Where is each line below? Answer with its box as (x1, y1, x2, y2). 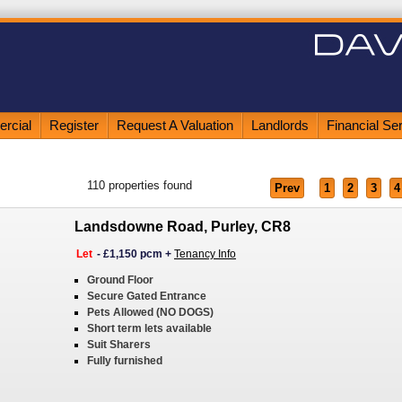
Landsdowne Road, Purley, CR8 (74, 219, 291, 234)
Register (49, 118, 99, 133)
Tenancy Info (174, 248, 236, 260)
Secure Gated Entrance (87, 290, 206, 302)
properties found (105, 179, 192, 192)
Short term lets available (87, 322, 212, 335)
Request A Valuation (117, 118, 233, 133)
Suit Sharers (87, 338, 151, 351)
